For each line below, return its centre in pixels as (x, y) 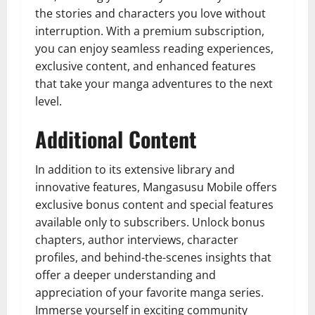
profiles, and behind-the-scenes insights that (153, 257)
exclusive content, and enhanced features (146, 66)
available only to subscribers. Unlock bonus (150, 222)
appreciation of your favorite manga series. (149, 292)
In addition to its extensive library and (135, 169)
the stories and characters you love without (150, 13)
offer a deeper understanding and (126, 275)
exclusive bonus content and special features (154, 204)
